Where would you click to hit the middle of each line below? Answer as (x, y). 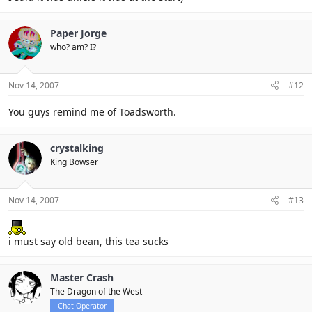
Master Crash (82, 277)
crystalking (77, 148)
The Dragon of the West (96, 291)
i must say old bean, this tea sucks (88, 241)
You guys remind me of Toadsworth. (92, 111)
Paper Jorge (78, 33)
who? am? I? (73, 47)
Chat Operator (82, 305)
